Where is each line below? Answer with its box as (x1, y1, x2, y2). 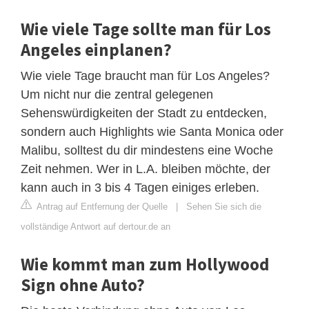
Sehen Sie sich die (186, 201, 261, 212)
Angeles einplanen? (21, 38, 172, 61)
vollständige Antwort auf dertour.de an (21, 221, 170, 232)
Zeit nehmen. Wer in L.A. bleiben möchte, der (21, 161, 270, 176)
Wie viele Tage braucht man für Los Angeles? (21, 68, 270, 83)
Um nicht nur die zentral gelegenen (21, 87, 213, 101)
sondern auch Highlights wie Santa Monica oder (21, 124, 283, 139)
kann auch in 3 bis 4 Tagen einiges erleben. (21, 180, 259, 195)
